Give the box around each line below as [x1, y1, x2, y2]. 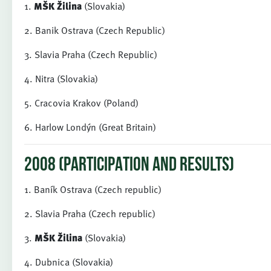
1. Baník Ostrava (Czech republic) [24, 182, 162, 197]
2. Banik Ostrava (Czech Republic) [24, 23, 165, 38]
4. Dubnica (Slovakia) [24, 255, 113, 269]
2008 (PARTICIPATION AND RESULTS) [24, 156, 234, 175]
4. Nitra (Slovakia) [24, 71, 98, 86]
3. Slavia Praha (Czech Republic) [24, 47, 157, 62]
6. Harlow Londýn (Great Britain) [24, 120, 156, 134]
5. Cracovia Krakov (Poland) [24, 96, 139, 110]
